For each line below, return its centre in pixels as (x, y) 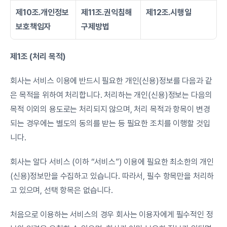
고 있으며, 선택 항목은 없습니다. (62, 190)
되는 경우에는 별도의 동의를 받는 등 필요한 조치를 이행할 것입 (110, 123)
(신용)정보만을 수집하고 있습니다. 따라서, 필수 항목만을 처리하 (112, 176)
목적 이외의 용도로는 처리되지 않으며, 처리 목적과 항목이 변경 (110, 109)
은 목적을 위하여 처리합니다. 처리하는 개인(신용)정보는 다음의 (111, 95)
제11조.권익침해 (107, 12)
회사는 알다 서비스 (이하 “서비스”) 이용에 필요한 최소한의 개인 (112, 162)
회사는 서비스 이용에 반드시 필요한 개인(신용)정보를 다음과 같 (111, 81)
